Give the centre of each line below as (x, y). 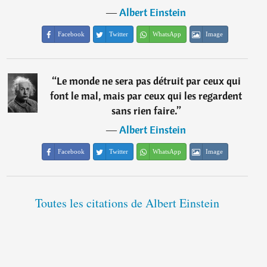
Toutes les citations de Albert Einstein (127, 203)
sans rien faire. (144, 111)
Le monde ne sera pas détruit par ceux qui (148, 81)
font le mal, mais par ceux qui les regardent (146, 96)
